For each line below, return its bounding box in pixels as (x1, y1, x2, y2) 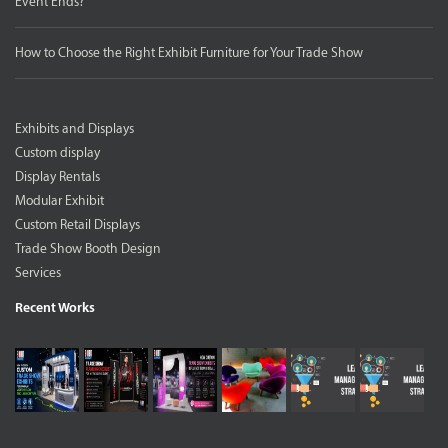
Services (15, 264, 61, 280)
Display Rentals (15, 168, 100, 184)
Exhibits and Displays (15, 120, 134, 136)
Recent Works (15, 299, 95, 315)
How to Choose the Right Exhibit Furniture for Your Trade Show (15, 44, 363, 60)
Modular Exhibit (15, 192, 104, 208)
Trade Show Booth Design (15, 240, 161, 256)
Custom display (15, 144, 100, 160)
